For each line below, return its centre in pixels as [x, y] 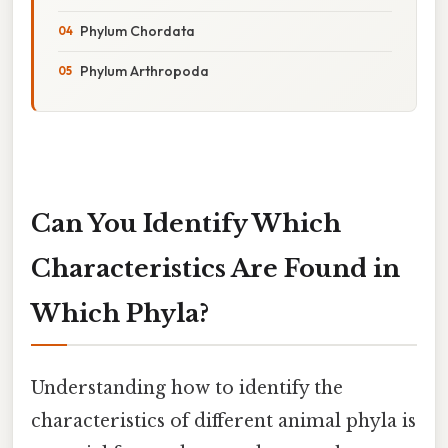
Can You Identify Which [186, 223]
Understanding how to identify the [187, 387]
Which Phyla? [120, 313]
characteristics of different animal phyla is [223, 420]
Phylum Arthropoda [144, 70]
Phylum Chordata [137, 30]
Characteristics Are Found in [215, 268]
